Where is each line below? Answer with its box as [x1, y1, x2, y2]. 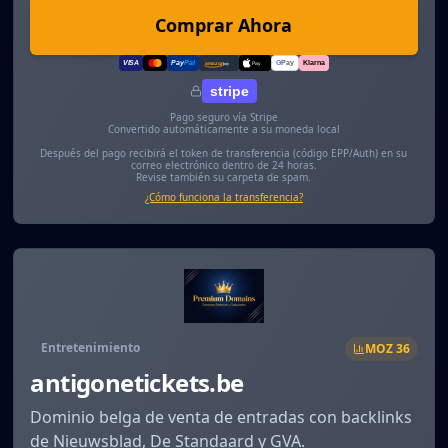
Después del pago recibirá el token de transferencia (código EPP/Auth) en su [40, 146, 408, 161]
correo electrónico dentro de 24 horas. [130, 158, 317, 173]
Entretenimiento [41, 338, 141, 356]
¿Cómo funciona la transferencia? [144, 190, 303, 205]
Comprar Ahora [155, 13, 293, 38]
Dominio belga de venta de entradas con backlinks [30, 405, 413, 428]
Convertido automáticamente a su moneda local [107, 122, 340, 137]
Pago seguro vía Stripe [169, 110, 278, 125]
